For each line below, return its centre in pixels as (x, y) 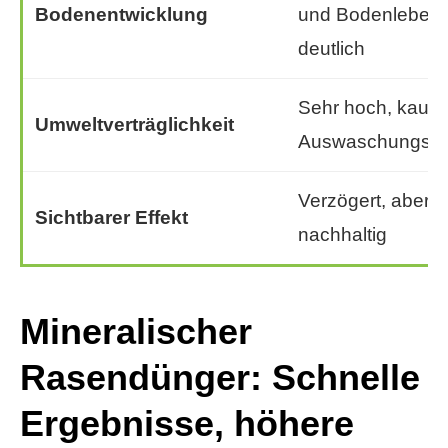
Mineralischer (136, 332)
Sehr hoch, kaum (371, 108)
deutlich (331, 49)
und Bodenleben (369, 15)
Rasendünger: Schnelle (220, 378)
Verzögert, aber (364, 201)
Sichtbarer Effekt (111, 218)
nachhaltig (342, 235)
